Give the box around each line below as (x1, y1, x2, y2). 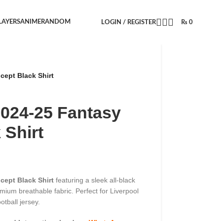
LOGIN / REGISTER (101, 19, 156, 26)
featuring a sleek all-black (53, 176, 135, 184)
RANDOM (41, 19, 71, 25)
